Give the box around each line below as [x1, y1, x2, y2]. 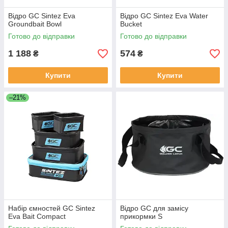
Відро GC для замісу [120, 204, 188, 212]
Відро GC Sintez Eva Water [120, 12, 208, 20]
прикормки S [120, 212, 162, 220]
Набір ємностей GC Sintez [8, 204, 95, 212]
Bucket [120, 20, 142, 28]
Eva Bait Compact [8, 212, 66, 220]
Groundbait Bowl [8, 20, 62, 28]
